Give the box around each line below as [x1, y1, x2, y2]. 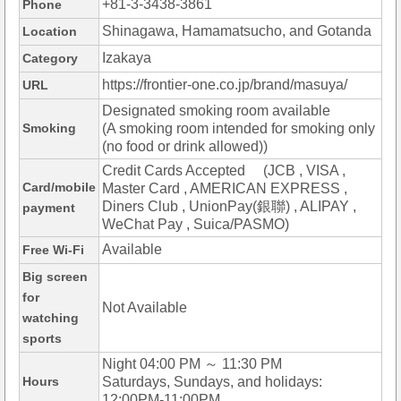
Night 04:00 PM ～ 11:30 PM [102, 356, 282, 372]
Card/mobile [22, 180, 96, 195]
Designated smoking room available [102, 103, 330, 119]
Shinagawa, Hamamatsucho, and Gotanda [102, 23, 371, 39]
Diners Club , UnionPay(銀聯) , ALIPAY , [102, 199, 356, 215]
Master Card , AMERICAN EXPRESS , [102, 181, 347, 197]
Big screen [22, 269, 88, 285]
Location [22, 24, 77, 39]
